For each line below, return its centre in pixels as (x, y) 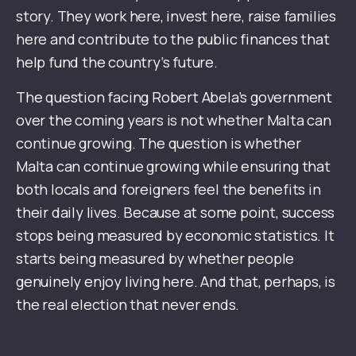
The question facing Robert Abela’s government (174, 97)
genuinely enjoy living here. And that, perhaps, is (176, 282)
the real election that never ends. (128, 305)
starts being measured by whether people (155, 259)
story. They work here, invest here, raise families (176, 16)
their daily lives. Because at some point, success (176, 213)
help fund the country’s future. (117, 62)
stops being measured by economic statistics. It (175, 236)
